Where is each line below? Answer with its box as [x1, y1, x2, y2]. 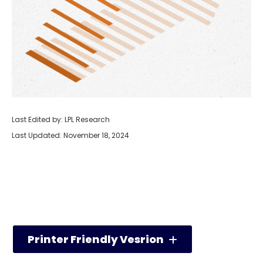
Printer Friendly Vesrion [28, 232, 164, 247]
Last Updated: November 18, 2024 [12, 130, 129, 140]
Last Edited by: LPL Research [12, 114, 110, 124]
